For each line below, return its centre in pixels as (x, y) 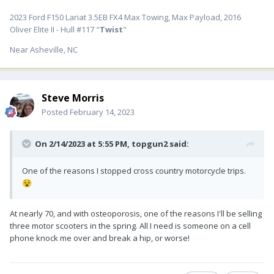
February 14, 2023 (102, 112)
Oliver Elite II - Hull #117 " (55, 30)
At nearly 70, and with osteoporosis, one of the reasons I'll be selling (136, 214)
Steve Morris (73, 98)
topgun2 (150, 144)
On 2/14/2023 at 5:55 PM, (83, 144)
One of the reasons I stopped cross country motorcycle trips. (134, 171)
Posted (56, 112)
